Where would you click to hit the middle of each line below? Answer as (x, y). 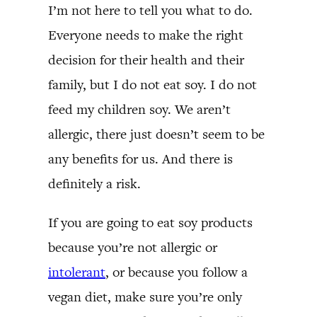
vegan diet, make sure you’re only (145, 296)
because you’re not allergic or (133, 247)
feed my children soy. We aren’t (139, 109)
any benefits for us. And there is (140, 158)
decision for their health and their (146, 59)
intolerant (77, 272)
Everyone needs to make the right (146, 35)
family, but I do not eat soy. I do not (152, 84)
